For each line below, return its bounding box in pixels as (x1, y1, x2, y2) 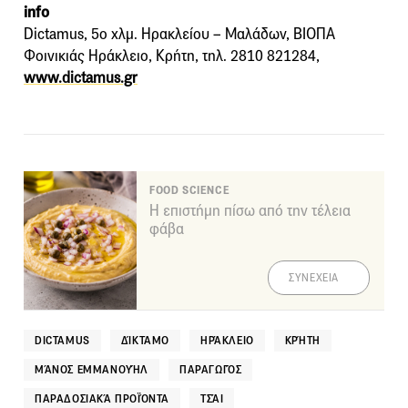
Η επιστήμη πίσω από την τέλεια (149, 201, 351, 221)
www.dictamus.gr (24, 68, 138, 88)
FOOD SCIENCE (149, 183, 230, 199)
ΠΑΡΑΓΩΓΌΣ (179, 362, 242, 377)
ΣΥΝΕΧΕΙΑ (289, 271, 339, 285)
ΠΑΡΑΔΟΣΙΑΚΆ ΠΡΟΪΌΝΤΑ (35, 392, 169, 406)
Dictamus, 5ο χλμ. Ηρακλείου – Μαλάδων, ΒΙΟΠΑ (24, 25, 335, 45)
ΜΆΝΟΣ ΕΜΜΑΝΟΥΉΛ (35, 362, 148, 377)
